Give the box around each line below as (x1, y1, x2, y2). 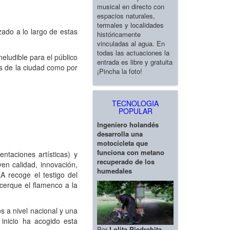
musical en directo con (97, 1, 164, 11)
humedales (97, 165, 132, 176)
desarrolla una (97, 128, 143, 139)
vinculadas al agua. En (97, 38, 165, 48)
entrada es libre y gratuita (97, 56, 172, 67)
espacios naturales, (97, 10, 155, 21)
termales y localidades (97, 20, 164, 30)
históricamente (97, 29, 141, 39)
